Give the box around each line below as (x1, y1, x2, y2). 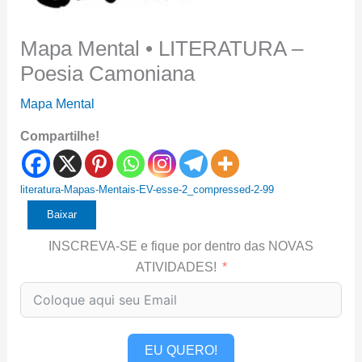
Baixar (47, 208, 78, 221)
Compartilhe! (19, 129, 99, 143)
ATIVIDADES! (135, 260, 217, 274)
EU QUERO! (145, 343, 217, 357)
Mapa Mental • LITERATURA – (19, 36, 303, 61)
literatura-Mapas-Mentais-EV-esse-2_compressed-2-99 (19, 183, 274, 196)
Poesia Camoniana (19, 61, 195, 86)
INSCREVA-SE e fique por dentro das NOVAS (48, 239, 314, 253)
